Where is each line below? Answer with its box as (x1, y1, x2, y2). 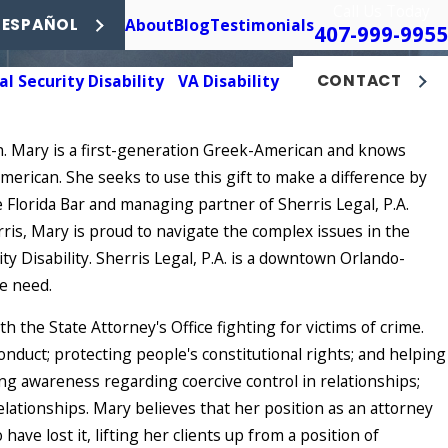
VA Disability (178, 69, 280, 92)
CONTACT (316, 70, 403, 91)
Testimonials (210, 13, 314, 36)
